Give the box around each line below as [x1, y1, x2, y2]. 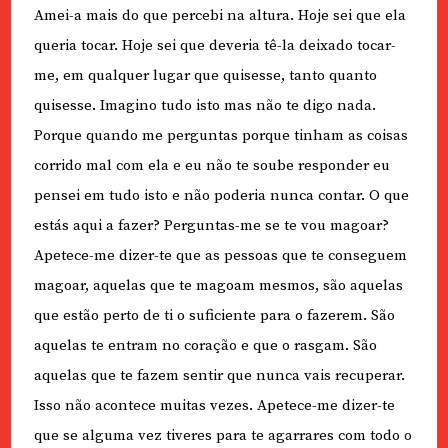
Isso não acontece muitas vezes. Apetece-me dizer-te [33, 396, 395, 416]
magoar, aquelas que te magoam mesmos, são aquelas [33, 276, 403, 296]
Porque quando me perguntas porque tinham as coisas [33, 126, 408, 146]
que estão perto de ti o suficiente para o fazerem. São [33, 306, 395, 326]
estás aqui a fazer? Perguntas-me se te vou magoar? [33, 216, 389, 236]
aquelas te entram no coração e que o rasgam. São [33, 336, 377, 356]
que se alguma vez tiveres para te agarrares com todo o [33, 426, 412, 446]
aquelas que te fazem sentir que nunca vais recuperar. [33, 366, 405, 386]
